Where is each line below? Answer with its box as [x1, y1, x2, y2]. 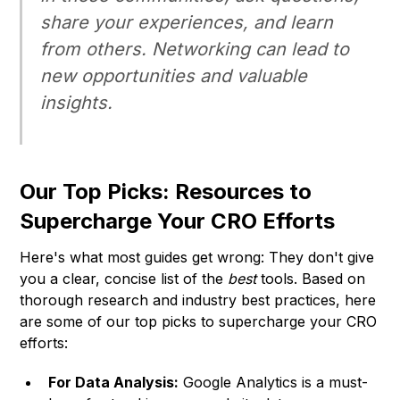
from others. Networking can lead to [40, 38, 350, 61]
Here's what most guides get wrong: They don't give [20, 248, 375, 267]
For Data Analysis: [48, 373, 179, 392]
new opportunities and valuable [40, 65, 308, 87]
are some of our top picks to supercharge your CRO [20, 312, 378, 331]
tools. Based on [256, 270, 366, 288]
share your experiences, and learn [40, 12, 334, 34]
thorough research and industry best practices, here [20, 291, 377, 310]
